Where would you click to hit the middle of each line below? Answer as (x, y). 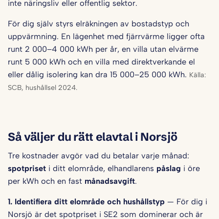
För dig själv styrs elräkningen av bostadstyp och (99, 24)
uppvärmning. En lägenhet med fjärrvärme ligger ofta (106, 36)
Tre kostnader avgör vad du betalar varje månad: (99, 156)
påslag (169, 168)
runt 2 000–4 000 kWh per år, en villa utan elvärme (103, 49)
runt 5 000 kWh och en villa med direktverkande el (101, 62)
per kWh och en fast (46, 181)
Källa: (197, 75)
